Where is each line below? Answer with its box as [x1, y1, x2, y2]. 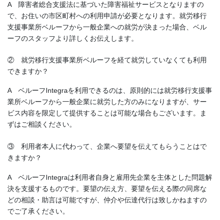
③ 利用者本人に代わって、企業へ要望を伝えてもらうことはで [7, 142, 207, 151]
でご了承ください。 [7, 207, 69, 215]
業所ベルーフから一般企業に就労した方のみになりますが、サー [7, 98, 207, 106]
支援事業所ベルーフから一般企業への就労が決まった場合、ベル [7, 23, 207, 31]
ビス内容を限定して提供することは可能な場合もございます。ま [7, 109, 207, 117]
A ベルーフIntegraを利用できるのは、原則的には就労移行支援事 [7, 86, 212, 95]
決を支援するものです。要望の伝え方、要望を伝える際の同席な [7, 184, 207, 192]
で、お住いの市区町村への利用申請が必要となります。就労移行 [7, 11, 207, 20]
